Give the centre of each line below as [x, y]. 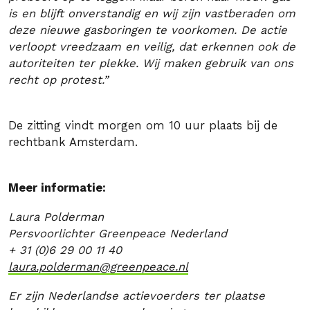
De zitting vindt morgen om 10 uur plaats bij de [143, 126]
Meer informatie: [57, 188]
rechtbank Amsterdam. [75, 142]
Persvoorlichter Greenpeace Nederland [118, 234]
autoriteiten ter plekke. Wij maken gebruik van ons [151, 63]
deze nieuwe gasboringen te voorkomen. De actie [148, 30]
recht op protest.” [58, 80]
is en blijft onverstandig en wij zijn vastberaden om [152, 13]
